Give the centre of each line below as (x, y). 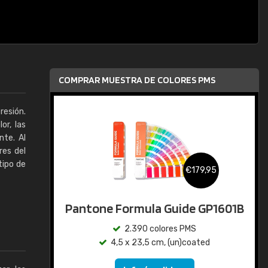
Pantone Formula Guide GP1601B (154, 208)
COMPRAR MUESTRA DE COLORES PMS (137, 80)
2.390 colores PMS (160, 229)
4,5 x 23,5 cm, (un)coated (160, 243)
